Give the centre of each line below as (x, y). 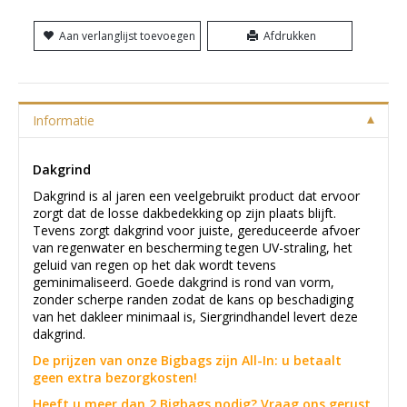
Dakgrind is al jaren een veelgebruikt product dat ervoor (196, 196)
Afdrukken (290, 36)
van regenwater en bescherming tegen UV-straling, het (193, 248)
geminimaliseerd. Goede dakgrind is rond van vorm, (184, 283)
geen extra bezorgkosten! (115, 378)
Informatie (64, 121)
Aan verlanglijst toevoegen (127, 36)
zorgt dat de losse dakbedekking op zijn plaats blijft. (184, 213)
